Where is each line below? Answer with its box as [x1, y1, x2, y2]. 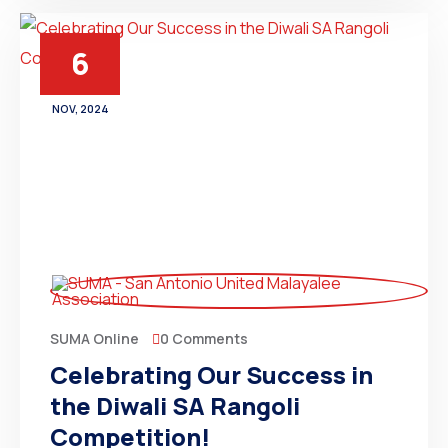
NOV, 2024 [51, 101, 109, 116]
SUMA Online [50, 329, 139, 348]
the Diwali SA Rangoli [50, 389, 300, 422]
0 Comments [160, 328, 248, 348]
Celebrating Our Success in [50, 358, 373, 391]
